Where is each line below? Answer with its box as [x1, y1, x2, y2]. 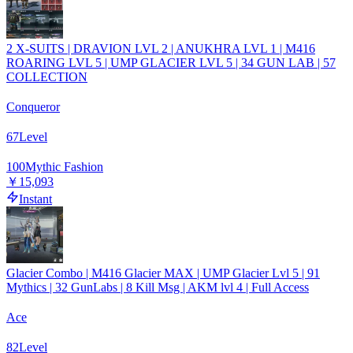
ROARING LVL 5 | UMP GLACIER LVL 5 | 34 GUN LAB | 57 [6, 55, 336, 69]
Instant [19, 191, 52, 206]
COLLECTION [6, 69, 87, 84]
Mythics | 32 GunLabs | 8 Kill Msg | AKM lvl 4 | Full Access [6, 280, 309, 294]
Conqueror [6, 99, 60, 113]
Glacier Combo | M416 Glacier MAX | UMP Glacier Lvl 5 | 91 [6, 266, 320, 280]
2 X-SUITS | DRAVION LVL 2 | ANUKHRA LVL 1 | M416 [6, 41, 315, 55]
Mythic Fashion [25, 159, 103, 173]
